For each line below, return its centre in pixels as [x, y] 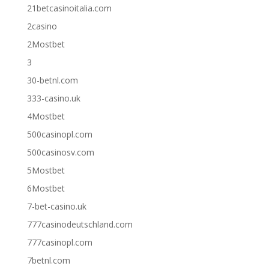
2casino [42, 26]
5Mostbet [46, 171]
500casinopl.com [59, 134]
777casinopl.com [59, 243]
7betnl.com [48, 261]
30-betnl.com [52, 80]
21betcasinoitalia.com [69, 8]
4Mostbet [46, 116]
